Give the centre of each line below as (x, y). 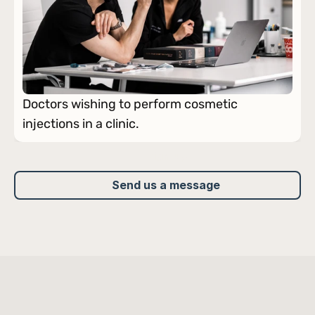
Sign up (166, 156)
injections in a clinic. (81, 124)
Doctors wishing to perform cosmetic (130, 104)
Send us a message (166, 185)
